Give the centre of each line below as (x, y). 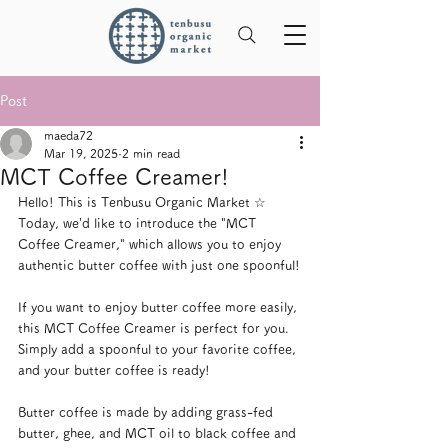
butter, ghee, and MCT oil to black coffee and (159, 433)
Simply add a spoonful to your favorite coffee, (159, 349)
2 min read (151, 153)
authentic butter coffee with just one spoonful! (159, 265)
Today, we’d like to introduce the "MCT (139, 223)
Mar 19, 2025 (81, 153)
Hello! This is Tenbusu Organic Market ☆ (142, 202)
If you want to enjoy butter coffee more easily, (159, 307)
